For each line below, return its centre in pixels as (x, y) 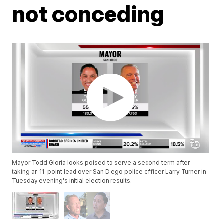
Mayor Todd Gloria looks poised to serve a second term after (101, 163)
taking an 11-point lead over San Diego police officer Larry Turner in (109, 172)
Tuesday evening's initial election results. (72, 181)
